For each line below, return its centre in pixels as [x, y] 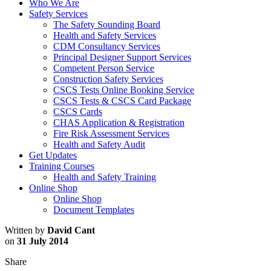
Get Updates [53, 155]
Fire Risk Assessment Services [111, 133]
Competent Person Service [104, 68]
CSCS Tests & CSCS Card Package [122, 100]
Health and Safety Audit [99, 144]
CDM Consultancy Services [107, 46]
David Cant [71, 230]
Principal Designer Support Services [122, 57]
